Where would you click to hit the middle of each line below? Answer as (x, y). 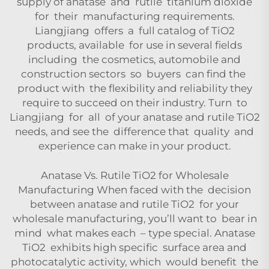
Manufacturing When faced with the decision (134, 189)
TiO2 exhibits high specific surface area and (134, 247)
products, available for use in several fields (134, 45)
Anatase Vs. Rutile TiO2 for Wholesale (134, 175)
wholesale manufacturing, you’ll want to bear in (134, 218)
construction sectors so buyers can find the (134, 74)
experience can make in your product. (134, 146)
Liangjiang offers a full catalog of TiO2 (134, 30)
